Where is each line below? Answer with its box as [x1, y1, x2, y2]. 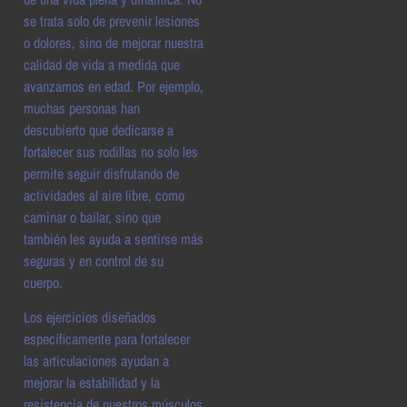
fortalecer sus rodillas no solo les [24, 141, 198, 162]
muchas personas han [24, 97, 140, 118]
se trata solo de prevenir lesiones [24, 10, 200, 31]
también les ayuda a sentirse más [24, 228, 203, 249]
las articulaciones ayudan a [24, 351, 169, 372]
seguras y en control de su [24, 250, 164, 271]
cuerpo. [24, 272, 63, 293]
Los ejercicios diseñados [24, 307, 156, 328]
